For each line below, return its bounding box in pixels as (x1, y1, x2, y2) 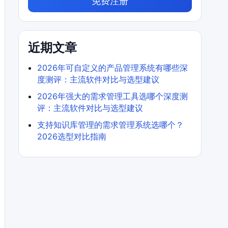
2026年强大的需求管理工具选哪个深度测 (37, 91, 188, 101)
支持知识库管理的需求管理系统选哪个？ (37, 120, 184, 130)
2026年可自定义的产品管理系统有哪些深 (37, 63, 188, 73)
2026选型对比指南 (37, 131, 106, 141)
